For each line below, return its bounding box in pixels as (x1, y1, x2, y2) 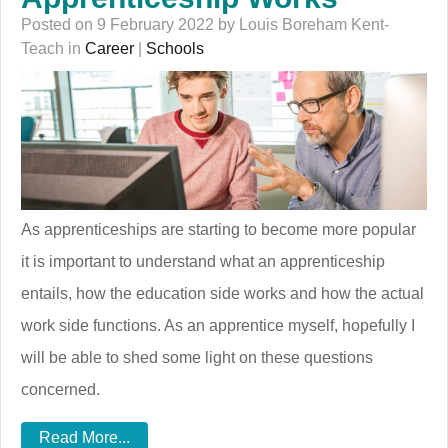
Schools (146, 39, 204, 57)
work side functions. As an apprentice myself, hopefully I (21, 317, 415, 335)
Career (85, 39, 134, 57)
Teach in (21, 39, 85, 57)
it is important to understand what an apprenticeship (21, 253, 385, 271)
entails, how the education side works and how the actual (21, 285, 424, 303)
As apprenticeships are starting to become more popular (21, 221, 416, 239)
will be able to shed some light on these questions (21, 349, 373, 367)
